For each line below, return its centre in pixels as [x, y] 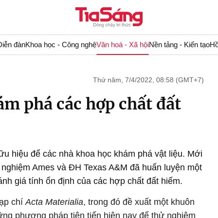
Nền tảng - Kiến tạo [179, 45]
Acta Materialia [54, 202]
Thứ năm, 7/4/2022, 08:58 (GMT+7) [148, 80]
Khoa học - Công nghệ [61, 45]
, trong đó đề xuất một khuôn [139, 202]
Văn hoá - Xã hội [122, 45]
